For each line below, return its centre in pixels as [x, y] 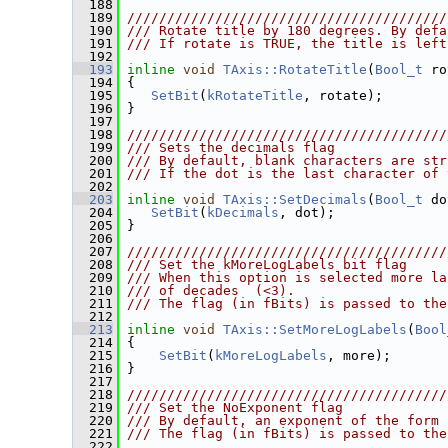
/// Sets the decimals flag [231, 147]
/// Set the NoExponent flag [235, 407]
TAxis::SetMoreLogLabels [315, 329]
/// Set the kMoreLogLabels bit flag [267, 264]
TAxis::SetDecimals [295, 199]
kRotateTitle [255, 95]
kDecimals [243, 212]
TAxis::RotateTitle [295, 69]
